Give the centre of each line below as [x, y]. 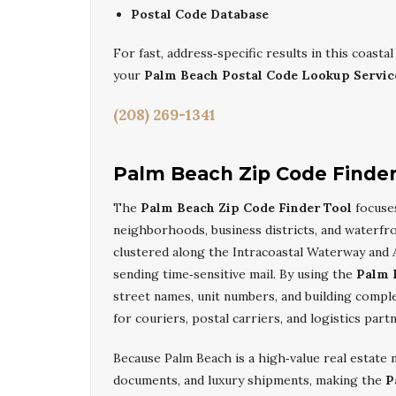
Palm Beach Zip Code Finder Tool [246, 208]
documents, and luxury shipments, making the [249, 380]
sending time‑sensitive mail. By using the [235, 274]
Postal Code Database [200, 14]
